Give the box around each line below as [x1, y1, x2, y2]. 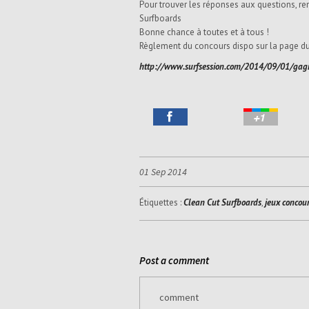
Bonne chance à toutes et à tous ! [139, 26, 269, 38]
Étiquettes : [139, 196, 183, 208]
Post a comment [139, 253, 209, 267]
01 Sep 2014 [139, 165, 187, 178]
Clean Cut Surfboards [183, 196, 261, 208]
